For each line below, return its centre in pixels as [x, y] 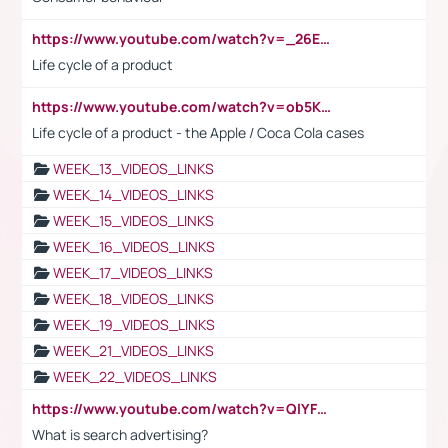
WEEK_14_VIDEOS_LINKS [133, 194]
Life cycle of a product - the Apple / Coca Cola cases [198, 132]
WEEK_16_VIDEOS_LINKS [134, 246]
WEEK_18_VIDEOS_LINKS [133, 298]
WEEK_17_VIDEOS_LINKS [133, 272]
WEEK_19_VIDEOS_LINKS [134, 324]
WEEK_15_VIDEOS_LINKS [133, 220]
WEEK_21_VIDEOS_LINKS [133, 350]
